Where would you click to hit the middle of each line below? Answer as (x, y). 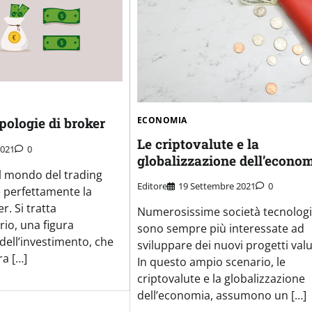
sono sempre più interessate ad (220, 229)
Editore (152, 186)
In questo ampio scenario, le (211, 262)
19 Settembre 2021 (217, 186)
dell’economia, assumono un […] (221, 296)
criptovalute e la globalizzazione (221, 279)
